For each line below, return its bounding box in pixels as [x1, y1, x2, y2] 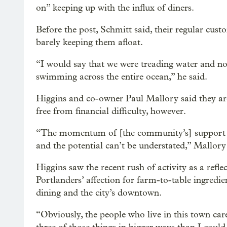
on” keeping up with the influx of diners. [36, 3, 194, 14]
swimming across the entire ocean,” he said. [36, 71, 207, 83]
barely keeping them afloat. [36, 37, 143, 48]
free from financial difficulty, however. [36, 106, 186, 117]
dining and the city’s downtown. [36, 187, 162, 199]
